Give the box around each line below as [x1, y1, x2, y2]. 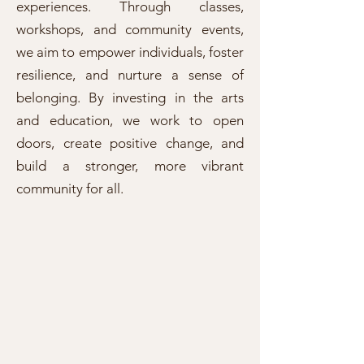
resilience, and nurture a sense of [16, 67, 244, 83]
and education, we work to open [16, 112, 244, 128]
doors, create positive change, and [16, 135, 244, 151]
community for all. [16, 180, 123, 197]
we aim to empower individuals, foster [16, 44, 244, 60]
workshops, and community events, [16, 21, 244, 37]
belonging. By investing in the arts [16, 89, 244, 106]
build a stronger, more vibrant [16, 158, 244, 174]
